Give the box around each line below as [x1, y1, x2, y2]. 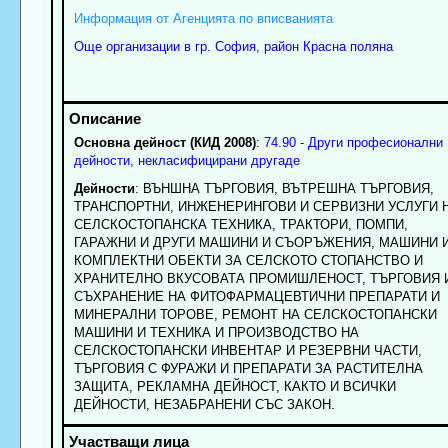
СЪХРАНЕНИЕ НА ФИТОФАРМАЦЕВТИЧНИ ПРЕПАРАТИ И [73, 289, 440, 305]
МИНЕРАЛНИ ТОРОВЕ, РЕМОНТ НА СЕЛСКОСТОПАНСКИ [73, 307, 437, 323]
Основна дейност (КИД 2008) [73, 135, 256, 151]
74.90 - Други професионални [263, 135, 443, 151]
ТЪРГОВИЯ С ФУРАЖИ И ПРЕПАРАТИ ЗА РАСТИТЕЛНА [73, 361, 423, 377]
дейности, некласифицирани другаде [73, 153, 300, 169]
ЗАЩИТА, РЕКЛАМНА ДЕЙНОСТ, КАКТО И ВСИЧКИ [73, 379, 396, 395]
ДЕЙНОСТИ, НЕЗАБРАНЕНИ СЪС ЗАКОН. [73, 397, 335, 413]
